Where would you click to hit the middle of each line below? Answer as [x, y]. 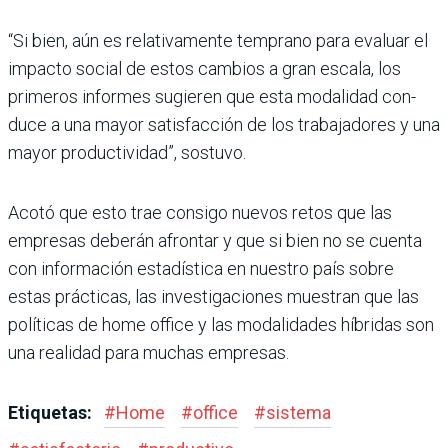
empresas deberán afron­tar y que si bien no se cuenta [215, 240]
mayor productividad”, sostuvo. [127, 152]
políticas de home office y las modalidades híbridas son [221, 324]
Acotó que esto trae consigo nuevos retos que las [200, 212]
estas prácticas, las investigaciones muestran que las [213, 296]
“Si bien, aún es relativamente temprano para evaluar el [218, 40]
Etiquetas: [52, 412]
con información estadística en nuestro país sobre [201, 268]
